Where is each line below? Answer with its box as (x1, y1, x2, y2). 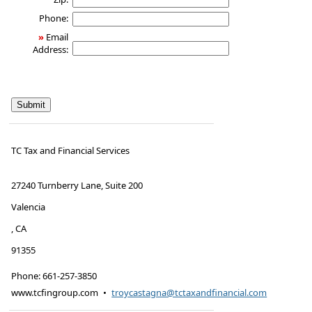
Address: (32, 43, 68, 56)
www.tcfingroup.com (11, 286, 99, 299)
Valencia (11, 201, 46, 214)
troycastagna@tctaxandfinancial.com (111, 286, 267, 299)
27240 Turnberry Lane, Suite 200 (11, 179, 143, 192)
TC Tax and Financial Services (11, 144, 130, 157)
